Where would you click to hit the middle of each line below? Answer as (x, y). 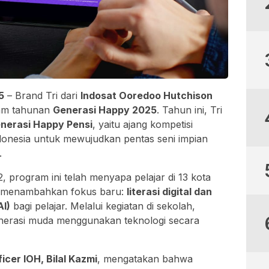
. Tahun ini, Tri (189, 110)
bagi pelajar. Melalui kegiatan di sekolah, (103, 206)
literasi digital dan (169, 192)
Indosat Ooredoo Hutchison (147, 96)
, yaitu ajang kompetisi (143, 125)
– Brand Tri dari (42, 96)
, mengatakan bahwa (145, 259)
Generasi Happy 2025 (105, 110)
